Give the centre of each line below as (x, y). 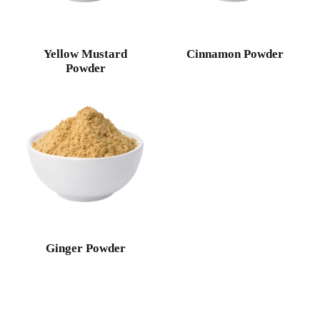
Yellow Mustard (85, 54)
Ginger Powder (85, 248)
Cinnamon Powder (235, 54)
